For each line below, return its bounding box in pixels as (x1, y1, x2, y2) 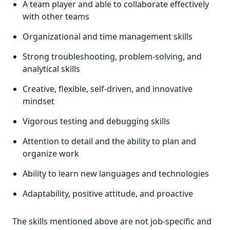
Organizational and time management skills (23, 31, 193, 42)
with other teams (23, 11, 89, 22)
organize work (23, 148, 79, 159)
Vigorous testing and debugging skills (23, 116, 170, 127)
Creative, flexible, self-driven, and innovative (23, 83, 193, 94)
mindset (23, 95, 54, 107)
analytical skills (23, 63, 80, 74)
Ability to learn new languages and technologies (23, 168, 209, 179)
